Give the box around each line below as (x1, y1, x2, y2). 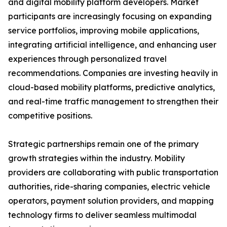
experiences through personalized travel (8, 54, 167, 64)
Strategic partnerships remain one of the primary (8, 139, 199, 149)
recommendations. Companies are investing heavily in (8, 68, 218, 79)
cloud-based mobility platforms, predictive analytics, (8, 82, 215, 93)
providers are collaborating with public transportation (8, 167, 218, 178)
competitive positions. (8, 110, 92, 121)
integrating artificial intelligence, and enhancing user (8, 40, 216, 50)
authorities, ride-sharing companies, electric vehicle (8, 181, 210, 192)
